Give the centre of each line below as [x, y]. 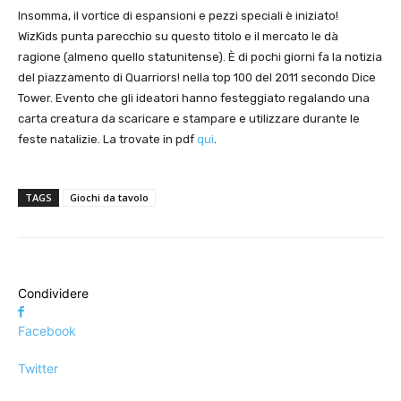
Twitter [38, 368]
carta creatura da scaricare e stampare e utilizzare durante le [189, 118]
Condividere [53, 293]
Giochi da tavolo [109, 197]
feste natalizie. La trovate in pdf [107, 139]
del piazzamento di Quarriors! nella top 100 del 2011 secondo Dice [197, 77]
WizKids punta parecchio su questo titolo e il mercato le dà [178, 36]
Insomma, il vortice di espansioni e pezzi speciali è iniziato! [178, 15]
